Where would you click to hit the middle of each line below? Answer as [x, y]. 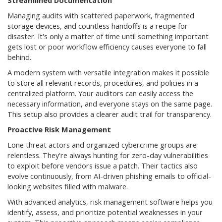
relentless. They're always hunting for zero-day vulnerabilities [108, 156]
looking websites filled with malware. [68, 187]
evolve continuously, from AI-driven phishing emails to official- [109, 176]
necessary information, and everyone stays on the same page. [110, 104]
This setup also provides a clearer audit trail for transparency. [110, 114]
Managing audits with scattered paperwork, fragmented [101, 16]
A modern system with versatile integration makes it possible [108, 73]
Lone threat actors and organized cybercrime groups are [102, 145]
